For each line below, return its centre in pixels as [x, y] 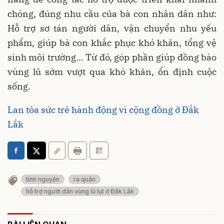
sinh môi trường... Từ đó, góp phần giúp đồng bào [112, 57]
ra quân [84, 179]
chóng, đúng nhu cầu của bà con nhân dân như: [112, 14]
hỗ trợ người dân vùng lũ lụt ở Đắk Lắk [80, 191]
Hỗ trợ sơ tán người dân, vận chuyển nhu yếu [112, 28]
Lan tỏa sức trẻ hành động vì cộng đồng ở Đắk [103, 110]
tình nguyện [43, 179]
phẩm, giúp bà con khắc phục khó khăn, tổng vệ [112, 43]
